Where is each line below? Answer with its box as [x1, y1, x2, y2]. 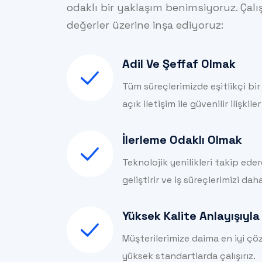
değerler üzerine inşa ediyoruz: [67, 18, 223, 32]
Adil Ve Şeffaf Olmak [122, 56, 236, 72]
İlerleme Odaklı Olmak [122, 132, 242, 148]
